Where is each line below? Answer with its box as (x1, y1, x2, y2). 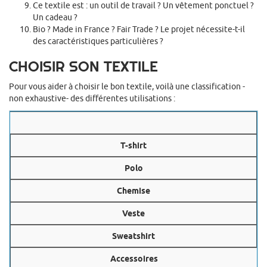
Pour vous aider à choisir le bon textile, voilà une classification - (9, 82, 245, 92)
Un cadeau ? (33, 13, 77, 23)
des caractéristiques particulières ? (33, 36, 163, 46)
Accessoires (110, 254, 158, 264)
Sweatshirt (112, 231, 155, 241)
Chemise (117, 186, 150, 196)
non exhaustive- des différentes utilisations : (9, 94, 175, 104)
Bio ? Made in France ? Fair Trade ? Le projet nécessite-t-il (33, 24, 245, 35)
